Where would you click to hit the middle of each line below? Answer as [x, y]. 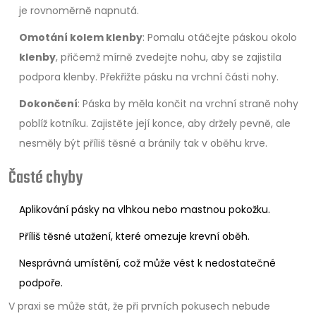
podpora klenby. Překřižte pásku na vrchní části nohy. [149, 77]
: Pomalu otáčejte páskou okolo [220, 37]
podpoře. [41, 283]
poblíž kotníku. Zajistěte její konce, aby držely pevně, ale [155, 123]
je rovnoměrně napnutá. [79, 11]
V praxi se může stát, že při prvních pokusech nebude [139, 306]
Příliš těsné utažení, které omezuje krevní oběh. [134, 236]
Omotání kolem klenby [81, 37]
